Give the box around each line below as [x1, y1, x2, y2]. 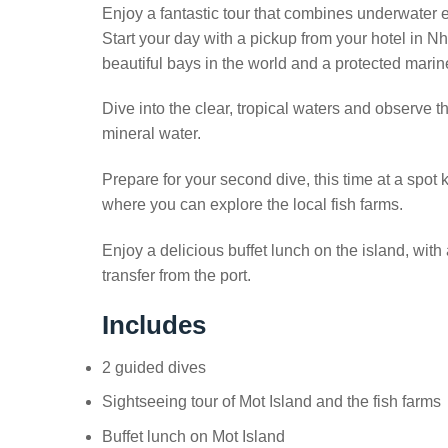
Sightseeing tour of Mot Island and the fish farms [102, 393, 441, 411]
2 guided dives [102, 358, 206, 376]
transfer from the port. [102, 267, 251, 285]
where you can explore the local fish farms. [102, 196, 403, 214]
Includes [102, 310, 206, 339]
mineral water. [102, 125, 201, 143]
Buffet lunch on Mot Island [102, 427, 285, 445]
